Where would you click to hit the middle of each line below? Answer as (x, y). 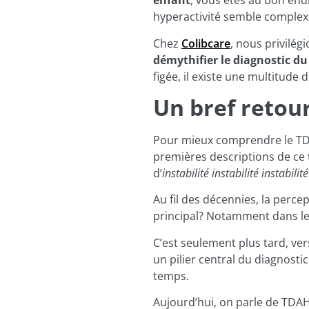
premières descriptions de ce (230, 156)
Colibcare (206, 43)
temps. (171, 276)
